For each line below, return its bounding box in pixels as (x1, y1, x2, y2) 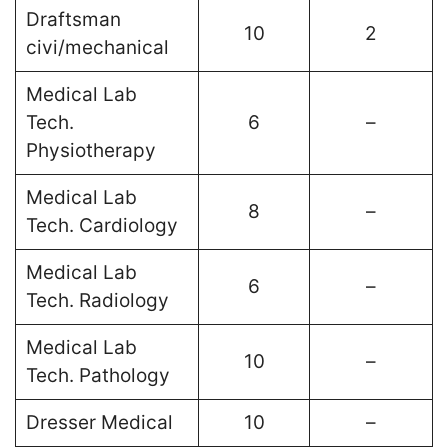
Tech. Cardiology (25, 214, 178, 237)
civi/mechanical (25, 36, 169, 59)
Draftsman (25, 8, 121, 31)
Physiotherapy (25, 139, 156, 162)
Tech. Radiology (25, 289, 169, 312)
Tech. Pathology (25, 364, 170, 387)
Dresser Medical (25, 411, 173, 434)
